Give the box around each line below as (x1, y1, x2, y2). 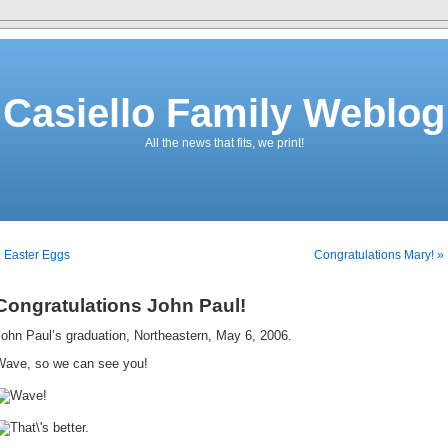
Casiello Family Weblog (3, 91, 445, 135)
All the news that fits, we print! (144, 136, 304, 150)
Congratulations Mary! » (314, 248, 444, 262)
